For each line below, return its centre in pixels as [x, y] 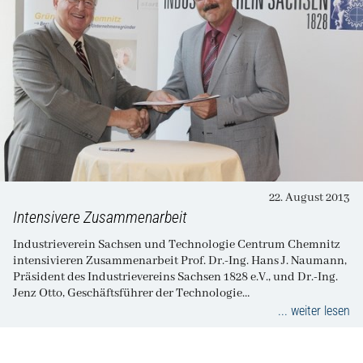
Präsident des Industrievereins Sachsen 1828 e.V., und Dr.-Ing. [175, 277]
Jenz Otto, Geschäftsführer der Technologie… [131, 293]
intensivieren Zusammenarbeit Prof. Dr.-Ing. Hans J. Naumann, [97, 261]
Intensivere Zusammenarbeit [100, 217]
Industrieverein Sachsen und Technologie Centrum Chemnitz [177, 244]
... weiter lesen [314, 310]
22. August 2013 [310, 197]
